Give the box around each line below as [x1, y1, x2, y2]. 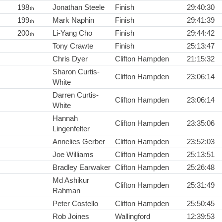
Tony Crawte [53, 42, 93, 51]
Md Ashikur [53, 176, 89, 185]
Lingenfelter [53, 124, 90, 133]
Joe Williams [53, 150, 94, 159]
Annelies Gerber [53, 137, 105, 146]
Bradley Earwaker [53, 163, 111, 172]
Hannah [53, 114, 78, 123]
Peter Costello [53, 199, 98, 208]
